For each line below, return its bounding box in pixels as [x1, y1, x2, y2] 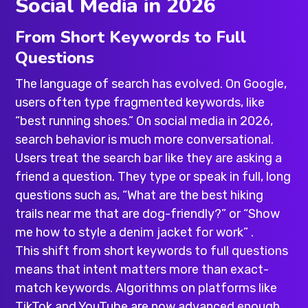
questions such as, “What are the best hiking [15, 188, 264, 203]
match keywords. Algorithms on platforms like [15, 280, 278, 296]
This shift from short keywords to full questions [15, 243, 289, 259]
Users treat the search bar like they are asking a [15, 151, 283, 166]
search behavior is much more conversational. [15, 132, 274, 148]
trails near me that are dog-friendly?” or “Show [15, 206, 280, 222]
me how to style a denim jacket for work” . [15, 225, 254, 241]
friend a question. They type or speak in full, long [15, 169, 291, 185]
